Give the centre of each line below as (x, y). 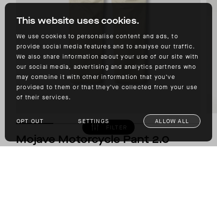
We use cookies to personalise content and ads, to (97, 36)
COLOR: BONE (78, 177)
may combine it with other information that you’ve (96, 77)
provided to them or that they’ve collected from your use (107, 87)
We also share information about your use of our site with (108, 57)
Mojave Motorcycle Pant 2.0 (93, 139)
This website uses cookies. (78, 21)
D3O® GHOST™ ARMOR (54, 155)
